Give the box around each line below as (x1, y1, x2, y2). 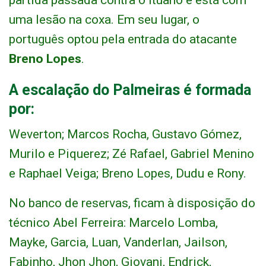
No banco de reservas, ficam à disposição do (9, 196, 255, 211)
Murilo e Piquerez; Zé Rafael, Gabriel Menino (9, 147, 254, 161)
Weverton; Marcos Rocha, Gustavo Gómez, (9, 127, 242, 142)
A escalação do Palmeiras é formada (9, 81, 251, 99)
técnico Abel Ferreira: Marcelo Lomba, (9, 216, 218, 230)
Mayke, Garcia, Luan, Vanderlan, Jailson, (9, 235, 227, 250)
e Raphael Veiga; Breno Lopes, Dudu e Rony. (9, 166, 246, 181)
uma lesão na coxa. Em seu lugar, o (9, 12, 199, 27)
